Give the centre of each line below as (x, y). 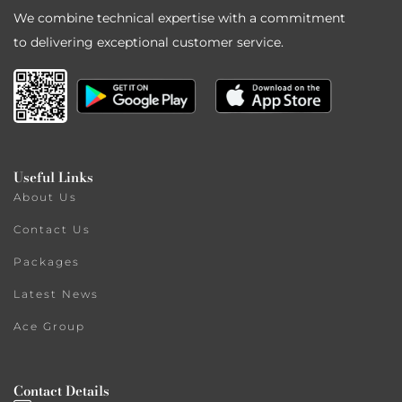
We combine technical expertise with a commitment (179, 17)
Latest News (56, 293)
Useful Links (53, 177)
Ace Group (49, 326)
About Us (45, 197)
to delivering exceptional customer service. (149, 42)
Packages (47, 261)
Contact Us (52, 229)
